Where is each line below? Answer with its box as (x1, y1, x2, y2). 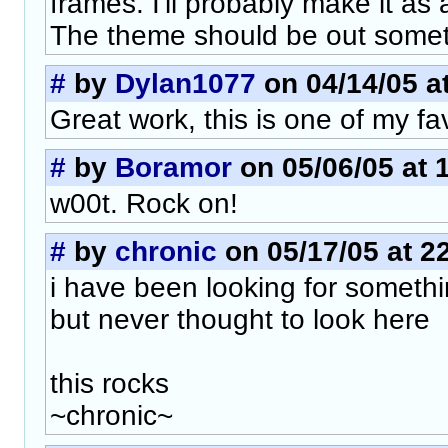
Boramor (115, 152, 232, 183)
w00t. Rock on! (50, 188, 238, 219)
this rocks (50, 368, 169, 399)
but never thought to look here (50, 304, 430, 335)
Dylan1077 (115, 68, 256, 99)
